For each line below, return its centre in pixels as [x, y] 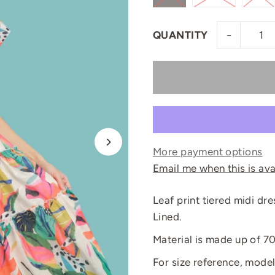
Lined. [168, 217]
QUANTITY [180, 35]
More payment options [207, 152]
